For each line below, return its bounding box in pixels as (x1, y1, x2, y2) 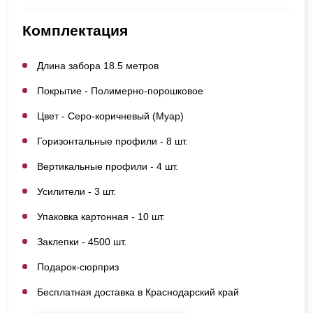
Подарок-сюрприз (37, 261, 119, 272)
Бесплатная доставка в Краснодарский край (37, 286, 239, 298)
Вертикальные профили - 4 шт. (37, 160, 178, 172)
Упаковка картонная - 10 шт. (37, 210, 165, 222)
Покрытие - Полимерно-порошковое (37, 85, 203, 96)
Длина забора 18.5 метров (37, 59, 159, 71)
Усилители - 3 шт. (37, 185, 116, 197)
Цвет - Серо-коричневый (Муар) (37, 110, 184, 122)
